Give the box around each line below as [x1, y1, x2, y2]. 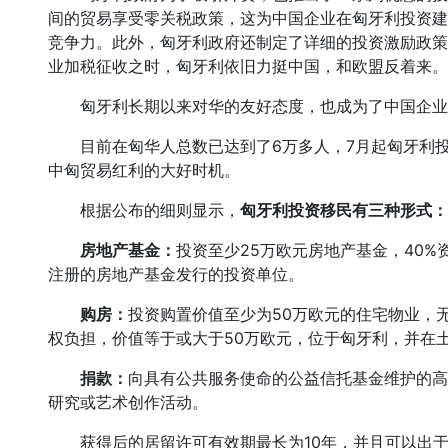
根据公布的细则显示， [48, 200, 240, 220]
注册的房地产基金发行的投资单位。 [48, 264, 304, 284]
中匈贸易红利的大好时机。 [48, 160, 240, 180]
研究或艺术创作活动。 [48, 392, 208, 412]
